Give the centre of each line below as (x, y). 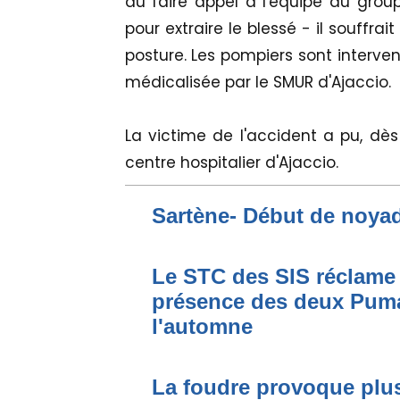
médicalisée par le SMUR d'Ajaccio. (258, 83)
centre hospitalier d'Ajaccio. (231, 163)
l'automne (202, 327)
